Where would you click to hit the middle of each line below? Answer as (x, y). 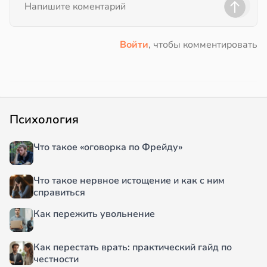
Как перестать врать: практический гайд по (133, 248)
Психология (44, 120)
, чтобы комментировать (203, 45)
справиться (59, 193)
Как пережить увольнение (94, 214)
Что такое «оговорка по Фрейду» (108, 148)
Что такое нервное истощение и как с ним (129, 181)
